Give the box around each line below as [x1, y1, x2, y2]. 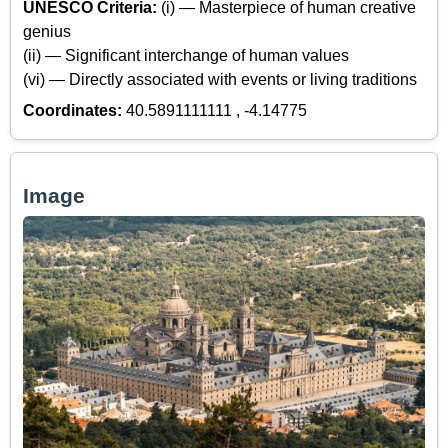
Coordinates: [23, 101, 126, 119]
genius [23, 23, 71, 41]
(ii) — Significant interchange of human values [23, 47, 349, 65]
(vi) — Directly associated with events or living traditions [23, 71, 417, 89]
